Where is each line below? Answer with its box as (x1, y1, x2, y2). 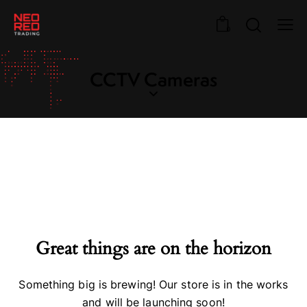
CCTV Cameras (90, 66, 217, 93)
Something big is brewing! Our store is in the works (19, 278, 288, 292)
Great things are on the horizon (36, 236, 271, 261)
